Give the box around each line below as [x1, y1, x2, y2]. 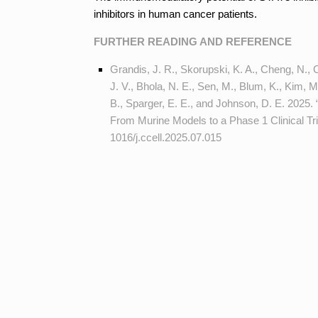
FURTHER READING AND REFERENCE [94, 35, 292, 48]
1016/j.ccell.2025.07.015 [109, 131, 221, 143]
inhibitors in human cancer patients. [94, 7, 257, 20]
